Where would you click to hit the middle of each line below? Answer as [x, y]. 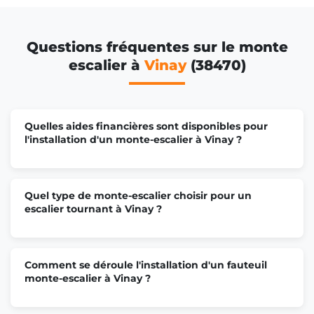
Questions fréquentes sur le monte [157, 47]
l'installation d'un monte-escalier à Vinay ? [133, 139]
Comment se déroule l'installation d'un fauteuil [146, 265]
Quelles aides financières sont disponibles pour [146, 126]
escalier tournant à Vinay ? [93, 209]
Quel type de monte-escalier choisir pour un [138, 195]
